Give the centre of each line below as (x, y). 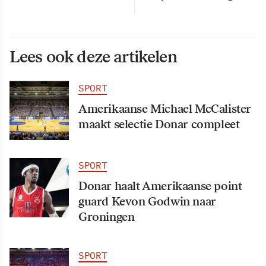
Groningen (107, 216)
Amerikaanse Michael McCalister (165, 108)
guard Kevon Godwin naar (147, 201)
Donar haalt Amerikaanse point (160, 186)
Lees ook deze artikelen (93, 56)
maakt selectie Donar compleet (159, 124)
